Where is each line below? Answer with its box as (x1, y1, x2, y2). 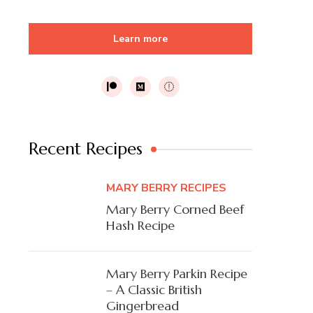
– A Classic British (106, 282, 202, 298)
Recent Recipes (29, 138, 143, 160)
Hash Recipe (106, 217, 175, 234)
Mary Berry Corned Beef (106, 201, 244, 218)
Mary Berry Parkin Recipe (106, 265, 247, 282)
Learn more (113, 32, 168, 46)
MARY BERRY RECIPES (106, 180, 226, 196)
